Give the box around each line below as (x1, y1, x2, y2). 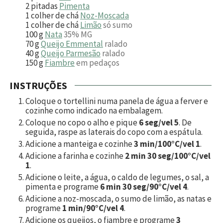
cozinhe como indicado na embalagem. (25, 105, 163, 116)
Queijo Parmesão (41, 47, 101, 59)
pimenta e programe (25, 181, 100, 192)
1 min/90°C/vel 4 (62, 202, 124, 214)
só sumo (103, 19, 132, 30)
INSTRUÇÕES (9, 79, 67, 92)
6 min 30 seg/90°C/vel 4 (100, 181, 187, 192)
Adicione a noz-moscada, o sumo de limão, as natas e (25, 193, 212, 204)
